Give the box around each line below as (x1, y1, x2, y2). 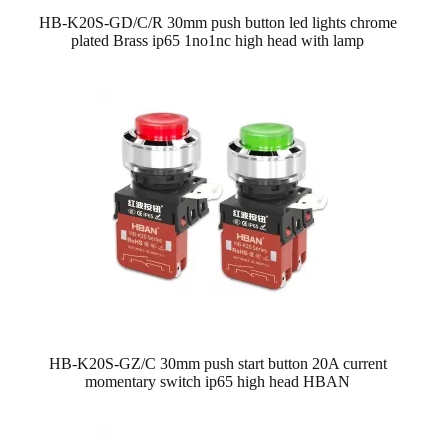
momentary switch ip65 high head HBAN (85, 372, 351, 390)
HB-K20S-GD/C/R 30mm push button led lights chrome (38, 13, 397, 31)
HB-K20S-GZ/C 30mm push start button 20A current (48, 354, 387, 372)
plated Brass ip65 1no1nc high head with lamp (71, 31, 365, 49)
